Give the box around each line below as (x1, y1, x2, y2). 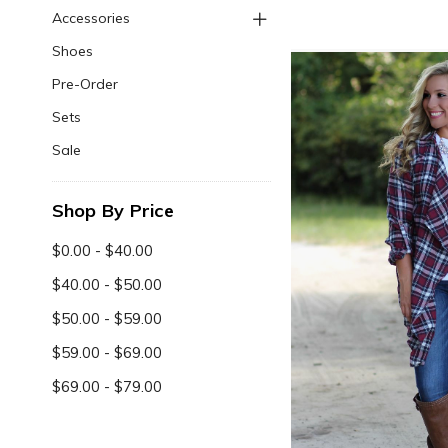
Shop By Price (51, 199, 174, 222)
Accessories (51, 9, 130, 27)
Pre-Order (51, 75, 118, 93)
